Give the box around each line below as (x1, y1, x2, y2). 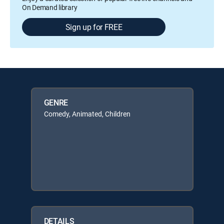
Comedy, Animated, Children (43, 109, 130, 118)
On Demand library (22, 2, 77, 12)
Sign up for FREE (65, 21, 122, 32)
